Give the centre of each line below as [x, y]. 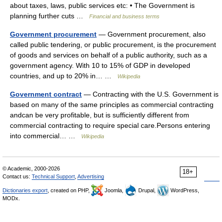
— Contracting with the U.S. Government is [150, 94]
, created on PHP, [69, 190]
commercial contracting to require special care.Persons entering [110, 125]
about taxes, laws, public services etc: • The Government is [102, 5]
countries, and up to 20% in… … [64, 76]
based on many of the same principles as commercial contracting [112, 104]
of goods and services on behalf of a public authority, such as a [109, 55]
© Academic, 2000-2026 [31, 168]
